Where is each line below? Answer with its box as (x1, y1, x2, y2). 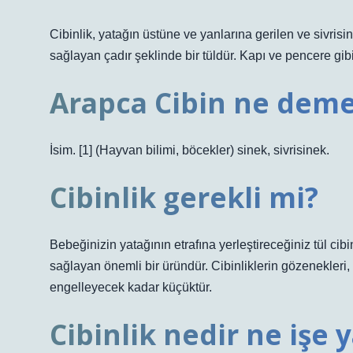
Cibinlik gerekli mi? (50, 178, 318, 216)
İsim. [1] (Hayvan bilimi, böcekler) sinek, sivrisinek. (50, 143, 329, 157)
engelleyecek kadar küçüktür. (50, 281, 212, 294)
